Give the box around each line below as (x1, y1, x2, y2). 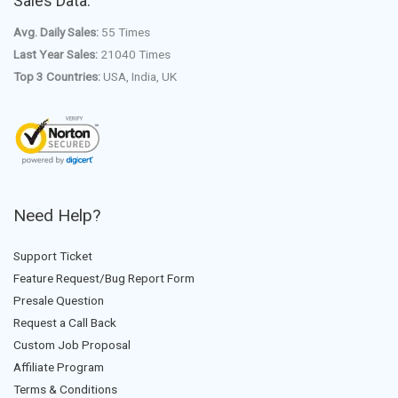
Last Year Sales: (13, 47, 98, 62)
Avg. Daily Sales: (13, 25, 99, 40)
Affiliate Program (13, 360, 104, 375)
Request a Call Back (13, 315, 116, 330)
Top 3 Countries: (13, 69, 100, 84)
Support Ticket (13, 249, 92, 264)
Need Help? (13, 205, 100, 227)
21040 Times (98, 47, 171, 62)
